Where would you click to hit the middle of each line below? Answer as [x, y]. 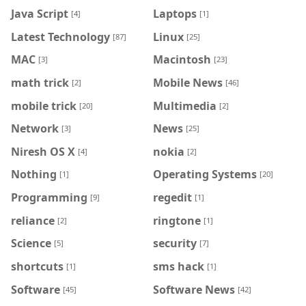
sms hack [179, 266]
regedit [172, 197]
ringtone [177, 220]
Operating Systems [205, 174]
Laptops [175, 13]
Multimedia [185, 106]
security [175, 243]
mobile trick [44, 106]
